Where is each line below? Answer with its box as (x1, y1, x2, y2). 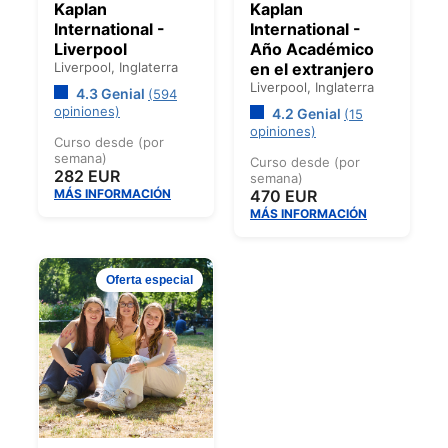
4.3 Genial (73, 84, 148, 102)
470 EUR (250, 185, 317, 206)
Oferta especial (106, 272, 193, 287)
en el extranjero (250, 58, 374, 79)
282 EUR (54, 165, 120, 186)
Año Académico (250, 38, 374, 59)
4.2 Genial (269, 104, 344, 122)
